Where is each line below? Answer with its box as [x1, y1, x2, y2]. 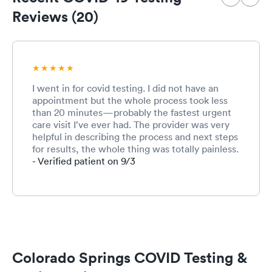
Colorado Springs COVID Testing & [12, 248, 247, 267]
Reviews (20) [12, 7, 98, 25]
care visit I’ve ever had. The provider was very [32, 118, 229, 131]
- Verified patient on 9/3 [32, 155, 135, 167]
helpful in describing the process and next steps [32, 131, 238, 143]
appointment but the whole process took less [32, 94, 228, 106]
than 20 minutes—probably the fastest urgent [32, 106, 231, 118]
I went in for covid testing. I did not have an [32, 82, 219, 94]
